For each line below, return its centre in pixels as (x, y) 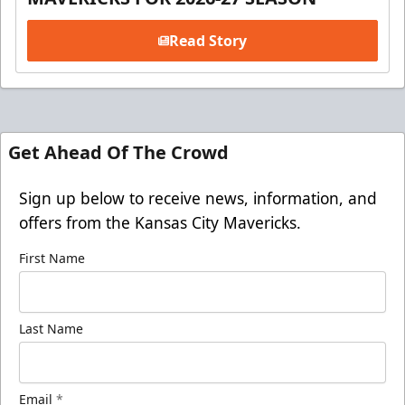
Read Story (208, 40)
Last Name (51, 328)
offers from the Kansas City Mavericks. (160, 222)
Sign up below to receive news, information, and (198, 198)
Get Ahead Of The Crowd (118, 152)
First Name (52, 258)
